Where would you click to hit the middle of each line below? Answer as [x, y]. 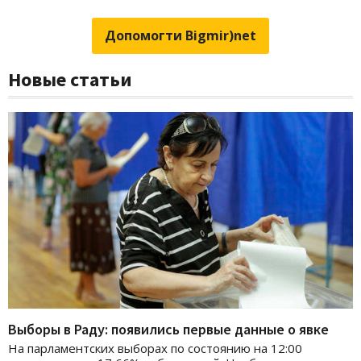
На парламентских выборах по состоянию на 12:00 [155, 349]
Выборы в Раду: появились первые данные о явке [168, 330]
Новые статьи [70, 79]
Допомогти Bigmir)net [180, 35]
